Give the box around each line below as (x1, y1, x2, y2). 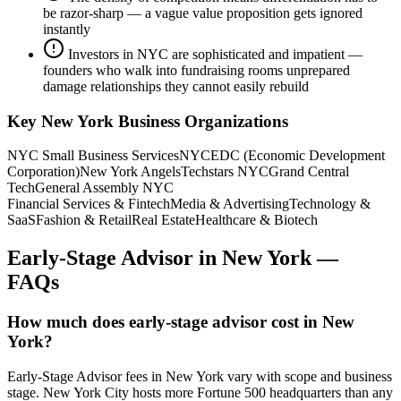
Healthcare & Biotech (195, 212, 318, 228)
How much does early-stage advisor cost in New (7, 312, 354, 332)
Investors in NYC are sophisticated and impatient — (68, 47, 363, 63)
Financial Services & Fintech (7, 196, 170, 212)
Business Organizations (114, 111, 288, 131)
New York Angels (80, 164, 181, 180)
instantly (43, 21, 90, 38)
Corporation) (7, 164, 80, 180)
